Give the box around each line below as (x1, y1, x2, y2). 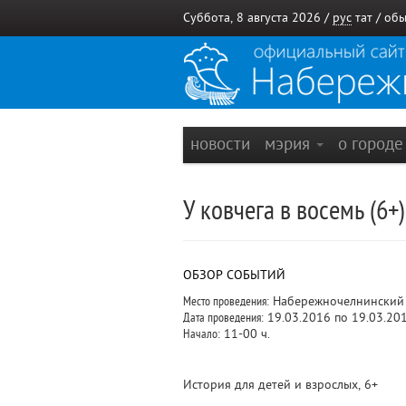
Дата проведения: (183, 311, 264, 324)
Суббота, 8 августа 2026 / (183, 11, 333, 24)
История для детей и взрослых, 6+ (183, 378, 378, 391)
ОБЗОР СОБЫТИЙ (183, 268, 285, 282)
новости (190, 134, 250, 153)
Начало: (183, 327, 220, 341)
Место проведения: (183, 295, 269, 308)
